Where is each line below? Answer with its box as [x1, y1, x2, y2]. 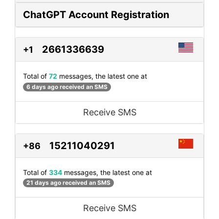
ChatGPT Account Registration [23, 9, 169, 21]
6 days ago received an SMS [26, 83, 108, 90]
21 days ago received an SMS [26, 178, 110, 186]
